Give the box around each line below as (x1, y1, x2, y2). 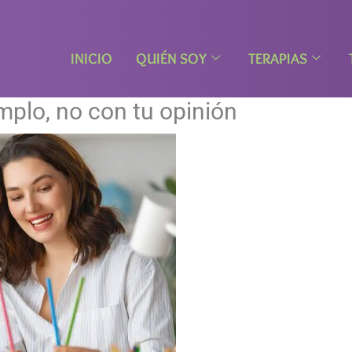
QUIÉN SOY (136, 49, 207, 68)
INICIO (71, 49, 112, 68)
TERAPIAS (248, 49, 307, 68)
